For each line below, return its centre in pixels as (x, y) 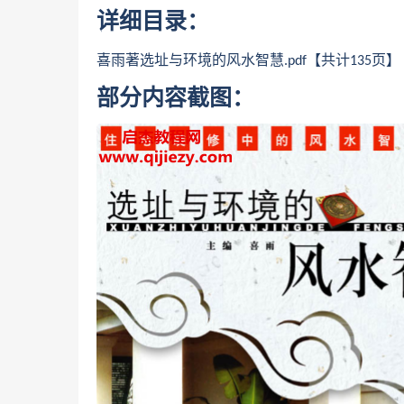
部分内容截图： (175, 99)
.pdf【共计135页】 (342, 61)
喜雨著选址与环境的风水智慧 (190, 60)
